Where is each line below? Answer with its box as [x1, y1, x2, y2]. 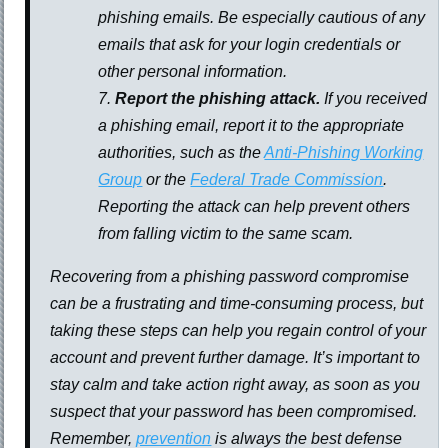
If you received [320, 90, 428, 108]
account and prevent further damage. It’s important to [50, 349, 421, 367]
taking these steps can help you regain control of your [50, 322, 427, 340]
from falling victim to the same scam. [98, 225, 354, 243]
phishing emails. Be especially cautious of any [98, 9, 426, 27]
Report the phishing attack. [115, 90, 321, 108]
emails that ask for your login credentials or [98, 36, 401, 54]
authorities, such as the [98, 144, 265, 162]
